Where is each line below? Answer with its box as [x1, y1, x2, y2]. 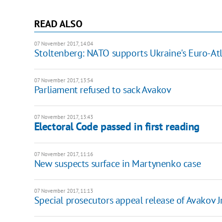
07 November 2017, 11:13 [34, 187, 93, 194]
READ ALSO [34, 17, 82, 30]
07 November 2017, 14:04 [34, 40, 93, 47]
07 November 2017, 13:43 [34, 113, 93, 120]
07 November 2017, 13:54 [34, 76, 93, 84]
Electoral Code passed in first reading [34, 119, 200, 133]
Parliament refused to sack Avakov [34, 83, 171, 96]
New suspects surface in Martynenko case [34, 157, 201, 170]
